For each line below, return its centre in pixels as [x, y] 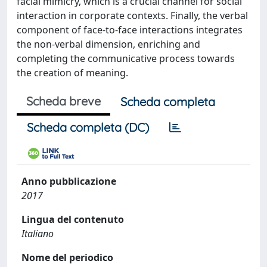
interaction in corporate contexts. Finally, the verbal [132, 15]
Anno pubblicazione [69, 181]
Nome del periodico [67, 257]
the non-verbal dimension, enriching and [108, 44]
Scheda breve [63, 101]
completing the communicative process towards [126, 58]
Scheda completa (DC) [88, 127]
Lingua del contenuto [73, 219]
